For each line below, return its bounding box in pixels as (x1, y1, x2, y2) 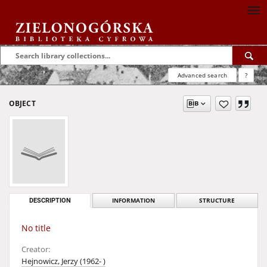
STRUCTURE (199, 197, 235, 204)
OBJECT (9, 98, 36, 108)
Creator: (21, 244, 50, 254)
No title (21, 222, 51, 234)
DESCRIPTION (29, 197, 71, 204)
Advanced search (177, 71, 227, 79)
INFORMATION (111, 197, 155, 204)
